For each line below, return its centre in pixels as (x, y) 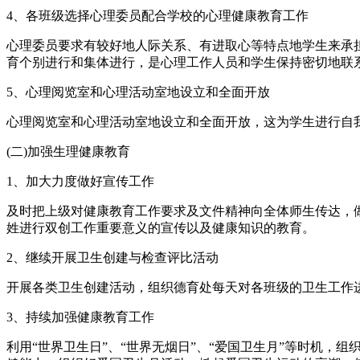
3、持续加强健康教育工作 (80, 317)
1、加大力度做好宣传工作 (80, 181)
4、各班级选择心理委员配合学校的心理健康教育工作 (157, 15)
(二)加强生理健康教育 (68, 151)
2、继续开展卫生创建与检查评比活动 (112, 257)
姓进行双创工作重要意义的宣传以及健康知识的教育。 (161, 227)
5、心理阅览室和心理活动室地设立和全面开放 (138, 92)
